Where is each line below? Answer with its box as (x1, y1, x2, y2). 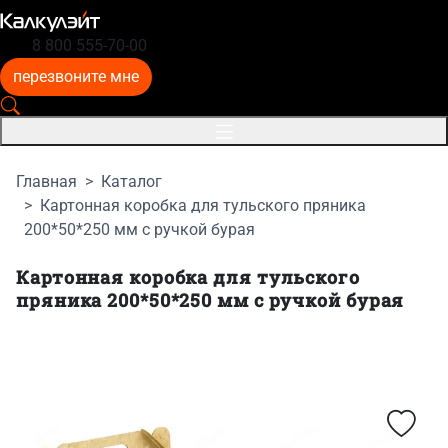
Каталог (101, 172, 162, 191)
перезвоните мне (13, 67, 139, 86)
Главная (16, 172, 77, 191)
